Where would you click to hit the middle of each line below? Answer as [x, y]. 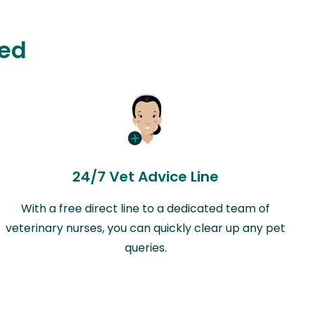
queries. [145, 248]
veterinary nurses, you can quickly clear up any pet [146, 228]
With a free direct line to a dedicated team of [146, 209]
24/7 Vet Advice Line [146, 177]
